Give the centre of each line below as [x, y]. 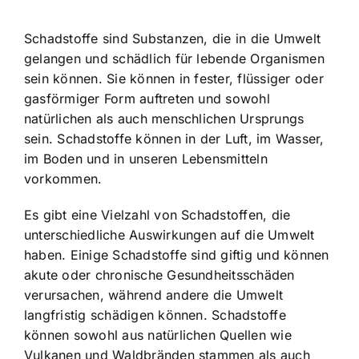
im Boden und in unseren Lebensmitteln [146, 158]
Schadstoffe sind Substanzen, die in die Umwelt [173, 38]
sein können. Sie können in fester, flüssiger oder [174, 78]
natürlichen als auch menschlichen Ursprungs [164, 118]
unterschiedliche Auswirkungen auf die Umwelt [169, 234]
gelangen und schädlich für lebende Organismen [174, 58]
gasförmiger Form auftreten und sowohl [147, 98]
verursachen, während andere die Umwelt [154, 294]
